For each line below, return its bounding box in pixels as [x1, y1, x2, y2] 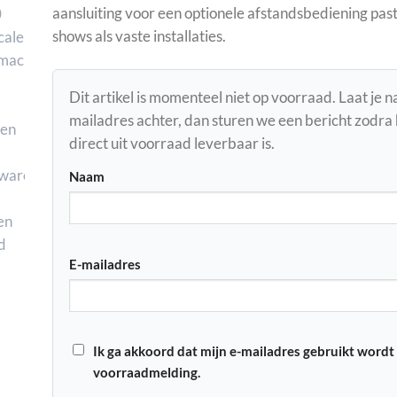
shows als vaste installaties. [52, 27, 226, 46]
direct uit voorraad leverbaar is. [69, 134, 275, 153]
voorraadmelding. [93, 364, 200, 381]
